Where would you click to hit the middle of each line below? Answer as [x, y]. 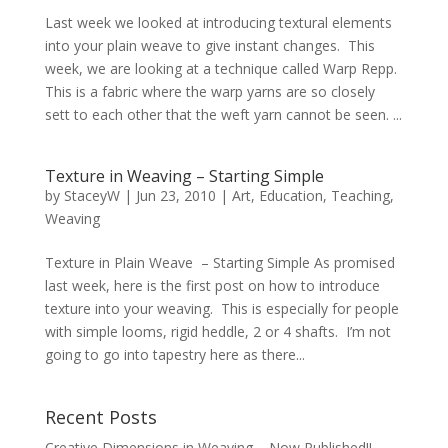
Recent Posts [100, 417]
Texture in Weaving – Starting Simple [184, 176]
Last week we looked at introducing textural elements [218, 22]
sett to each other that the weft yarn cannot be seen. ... [223, 114]
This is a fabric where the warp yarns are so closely [209, 91]
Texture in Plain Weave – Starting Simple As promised [219, 262]
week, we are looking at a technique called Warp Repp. [222, 68]
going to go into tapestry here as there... [174, 354]
